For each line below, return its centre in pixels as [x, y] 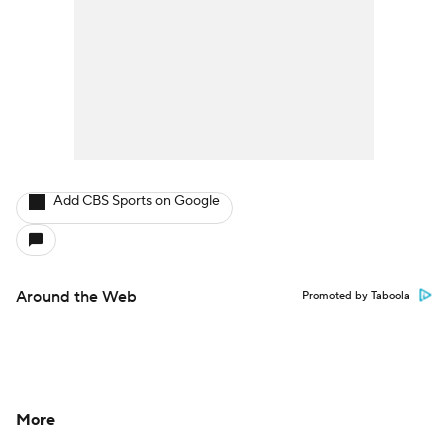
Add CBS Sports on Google [136, 201]
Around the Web [76, 297]
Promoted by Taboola [356, 296]
